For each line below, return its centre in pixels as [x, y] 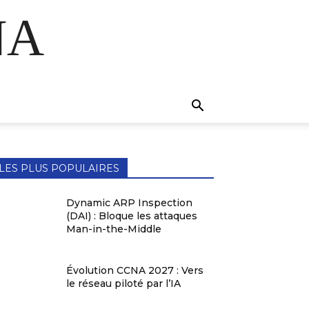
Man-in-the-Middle [114, 229]
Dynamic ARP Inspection [130, 203]
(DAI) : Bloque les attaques [132, 216]
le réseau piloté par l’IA [124, 284]
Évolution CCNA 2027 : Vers [135, 271]
